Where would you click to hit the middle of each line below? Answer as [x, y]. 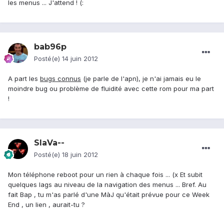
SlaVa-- [49, 143]
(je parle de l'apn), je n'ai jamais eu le [141, 79]
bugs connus [60, 79]
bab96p [50, 47]
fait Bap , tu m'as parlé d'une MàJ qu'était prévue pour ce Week [109, 195]
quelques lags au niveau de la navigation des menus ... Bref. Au [107, 185]
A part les [24, 79]
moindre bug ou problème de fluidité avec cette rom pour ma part [111, 89]
